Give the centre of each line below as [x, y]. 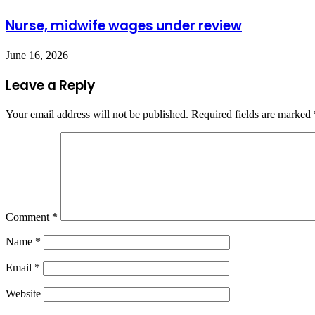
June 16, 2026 [37, 55]
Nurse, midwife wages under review [124, 26]
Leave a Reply [50, 85]
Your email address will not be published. [97, 115]
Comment [29, 217]
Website [23, 294]
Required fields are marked [252, 115]
